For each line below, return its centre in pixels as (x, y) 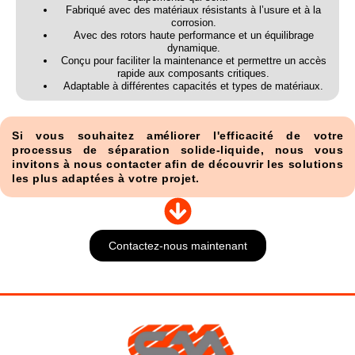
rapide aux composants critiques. (193, 74)
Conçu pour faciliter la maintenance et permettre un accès (193, 61)
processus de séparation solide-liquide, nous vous (177, 150)
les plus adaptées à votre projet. (106, 179)
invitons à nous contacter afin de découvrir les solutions (177, 164)
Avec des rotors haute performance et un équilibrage (193, 36)
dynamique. (193, 48)
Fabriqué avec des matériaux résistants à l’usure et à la (193, 10)
